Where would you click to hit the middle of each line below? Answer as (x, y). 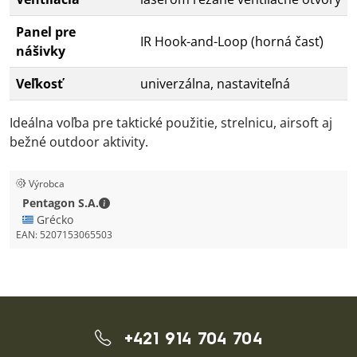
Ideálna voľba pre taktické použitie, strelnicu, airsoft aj (171, 122)
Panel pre (46, 31)
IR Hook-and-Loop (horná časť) (232, 41)
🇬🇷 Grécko (48, 219)
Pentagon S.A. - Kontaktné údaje (195, 202)
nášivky (41, 51)
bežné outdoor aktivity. (79, 141)
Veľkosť (39, 83)
